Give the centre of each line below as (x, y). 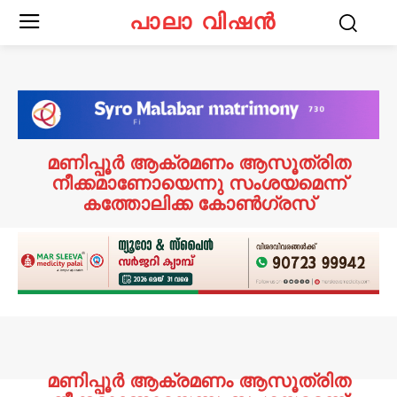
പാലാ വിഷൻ (202, 20)
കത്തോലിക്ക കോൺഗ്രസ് (198, 203)
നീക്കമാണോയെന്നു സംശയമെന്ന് (198, 183)
